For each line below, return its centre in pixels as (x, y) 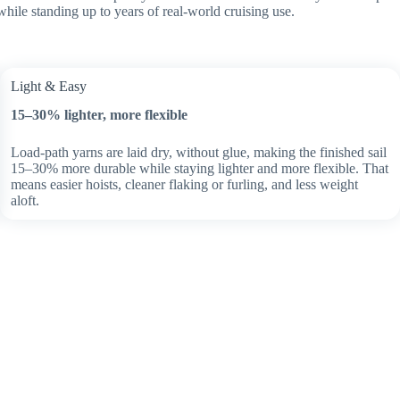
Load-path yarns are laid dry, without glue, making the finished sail (199, 153)
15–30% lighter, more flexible (99, 115)
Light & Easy (49, 86)
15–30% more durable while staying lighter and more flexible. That (200, 169)
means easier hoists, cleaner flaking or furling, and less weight (184, 185)
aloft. (25, 201)
